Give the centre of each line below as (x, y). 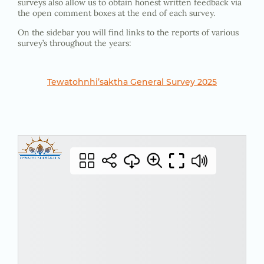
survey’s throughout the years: (75, 43)
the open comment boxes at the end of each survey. (116, 13)
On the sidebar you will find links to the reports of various (128, 32)
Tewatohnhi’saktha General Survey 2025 (132, 82)
